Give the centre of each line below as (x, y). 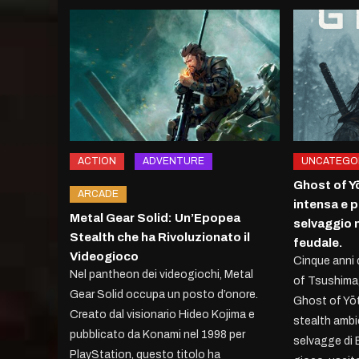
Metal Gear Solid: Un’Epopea (155, 218)
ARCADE (99, 194)
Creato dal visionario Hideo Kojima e (163, 314)
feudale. (317, 242)
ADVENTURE (174, 161)
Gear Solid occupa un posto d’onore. (164, 294)
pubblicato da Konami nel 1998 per (158, 334)
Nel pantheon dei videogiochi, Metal (162, 274)
